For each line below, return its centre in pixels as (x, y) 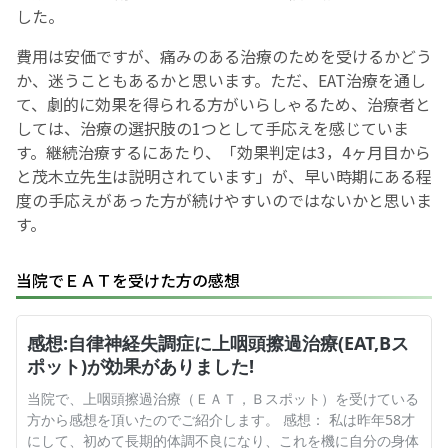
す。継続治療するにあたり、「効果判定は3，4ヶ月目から (223, 152)
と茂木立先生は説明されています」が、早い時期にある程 (224, 176)
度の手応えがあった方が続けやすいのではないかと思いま (224, 200)
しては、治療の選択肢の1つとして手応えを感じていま (212, 128)
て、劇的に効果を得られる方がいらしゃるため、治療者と (223, 104)
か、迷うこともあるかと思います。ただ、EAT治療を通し (221, 80)
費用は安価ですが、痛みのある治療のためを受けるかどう (224, 56)
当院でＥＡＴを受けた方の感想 (128, 280)
